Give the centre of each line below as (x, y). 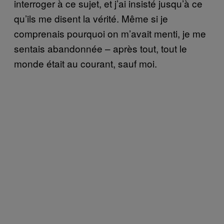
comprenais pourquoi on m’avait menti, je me (110, 33)
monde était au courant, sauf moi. (85, 63)
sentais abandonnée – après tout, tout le (100, 48)
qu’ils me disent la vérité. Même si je (91, 18)
